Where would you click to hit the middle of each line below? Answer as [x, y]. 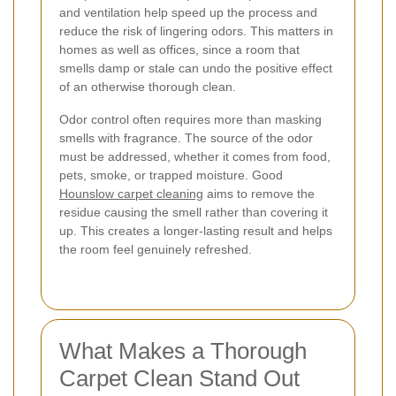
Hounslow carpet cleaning [131, 193]
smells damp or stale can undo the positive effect [196, 68]
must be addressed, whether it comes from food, [195, 156]
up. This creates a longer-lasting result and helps [196, 230]
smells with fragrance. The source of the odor [186, 137]
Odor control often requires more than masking [190, 119]
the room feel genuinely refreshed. [156, 249]
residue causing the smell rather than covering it [194, 212]
